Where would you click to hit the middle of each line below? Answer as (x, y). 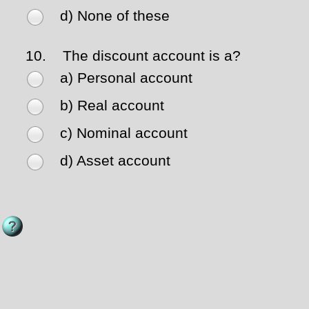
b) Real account (112, 106)
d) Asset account (115, 161)
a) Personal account (126, 78)
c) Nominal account (124, 133)
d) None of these (115, 16)
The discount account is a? (146, 56)
